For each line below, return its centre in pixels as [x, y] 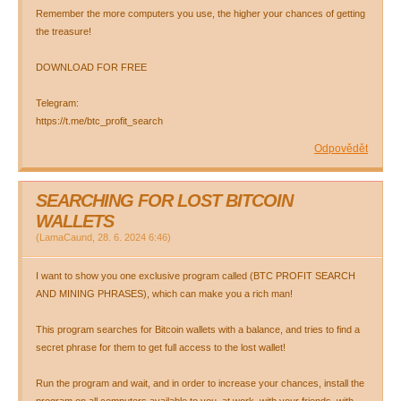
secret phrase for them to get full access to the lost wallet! [161, 347]
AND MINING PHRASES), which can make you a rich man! [164, 294]
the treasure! [64, 31]
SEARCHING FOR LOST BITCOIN [164, 200]
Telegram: [57, 103]
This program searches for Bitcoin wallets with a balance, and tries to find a [198, 329]
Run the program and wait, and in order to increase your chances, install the [200, 383]
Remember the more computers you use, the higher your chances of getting [200, 13]
